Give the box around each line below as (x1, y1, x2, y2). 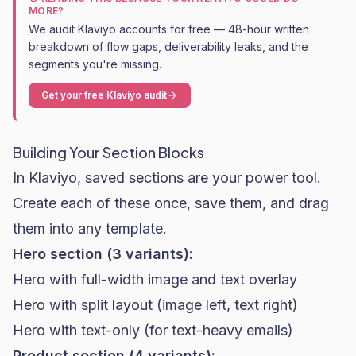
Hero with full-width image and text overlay (13, 271, 297, 288)
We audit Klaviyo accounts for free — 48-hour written (29, 22, 309, 36)
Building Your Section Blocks (13, 143, 204, 161)
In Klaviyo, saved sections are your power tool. (13, 169, 321, 186)
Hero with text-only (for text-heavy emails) (13, 322, 293, 339)
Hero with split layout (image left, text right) (13, 296, 298, 313)
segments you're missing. (29, 57, 161, 71)
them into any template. (13, 220, 167, 237)
